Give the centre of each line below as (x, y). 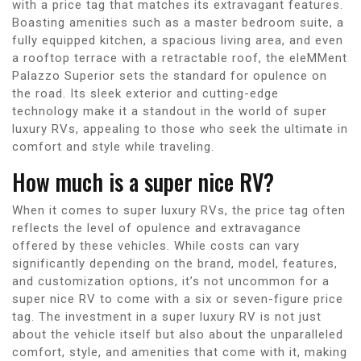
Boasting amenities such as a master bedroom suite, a (178, 22)
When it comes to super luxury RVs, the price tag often (179, 210)
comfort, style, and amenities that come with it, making (180, 352)
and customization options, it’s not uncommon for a (171, 281)
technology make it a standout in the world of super (170, 111)
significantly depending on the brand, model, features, (175, 263)
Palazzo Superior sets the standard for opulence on (170, 75)
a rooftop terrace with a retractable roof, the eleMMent (180, 58)
